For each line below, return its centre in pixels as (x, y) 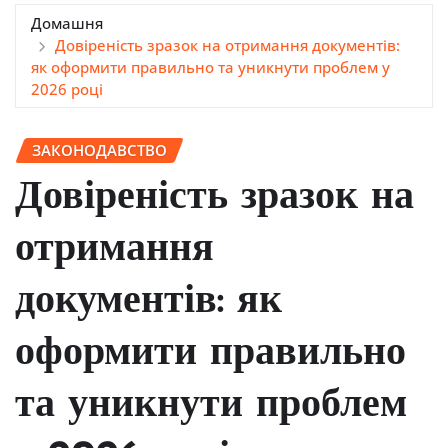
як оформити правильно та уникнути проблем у (210, 66)
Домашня (67, 22)
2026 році (67, 88)
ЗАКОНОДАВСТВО (99, 149)
